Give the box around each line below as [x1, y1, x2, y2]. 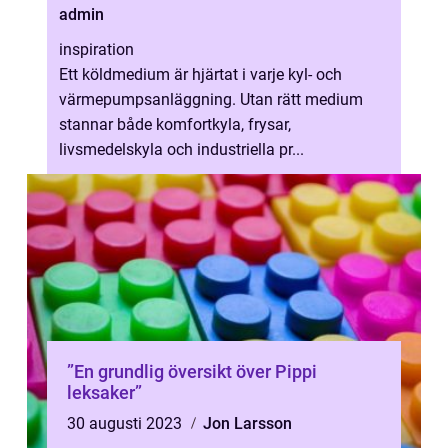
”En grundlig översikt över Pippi [67, 361, 317, 382]
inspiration [59, 40, 134, 59]
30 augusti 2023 [67, 414, 186, 433]
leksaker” [67, 382, 142, 403]
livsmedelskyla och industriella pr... [59, 140, 304, 159]
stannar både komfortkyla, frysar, [59, 115, 291, 134]
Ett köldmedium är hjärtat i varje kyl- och [59, 65, 342, 84]
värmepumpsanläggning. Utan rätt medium [59, 90, 363, 109]
